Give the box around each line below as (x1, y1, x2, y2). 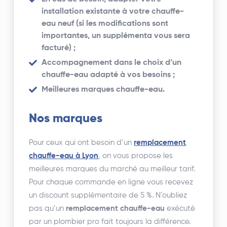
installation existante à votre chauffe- (42, 8, 184, 16)
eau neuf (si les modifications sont (42, 20, 169, 28)
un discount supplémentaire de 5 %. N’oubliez (29, 192, 187, 200)
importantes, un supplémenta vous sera (42, 32, 191, 41)
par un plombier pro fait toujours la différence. (29, 218, 191, 226)
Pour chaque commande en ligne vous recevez (29, 178, 194, 186)
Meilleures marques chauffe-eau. (42, 86, 165, 94)
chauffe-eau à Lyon (29, 152, 99, 160)
